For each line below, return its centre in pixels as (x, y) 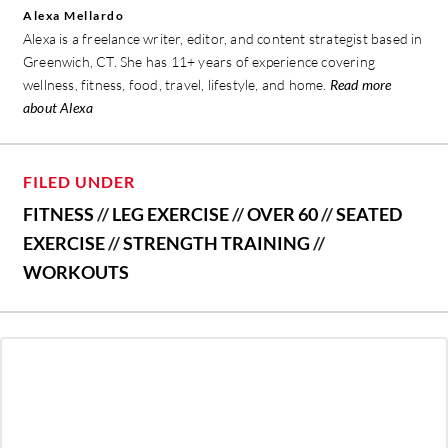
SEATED (369, 213)
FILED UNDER (79, 181)
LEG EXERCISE (170, 213)
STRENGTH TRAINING (216, 242)
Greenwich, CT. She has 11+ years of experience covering (199, 61)
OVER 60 (282, 213)
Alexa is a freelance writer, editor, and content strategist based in (223, 38)
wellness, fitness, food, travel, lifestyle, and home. (176, 84)
